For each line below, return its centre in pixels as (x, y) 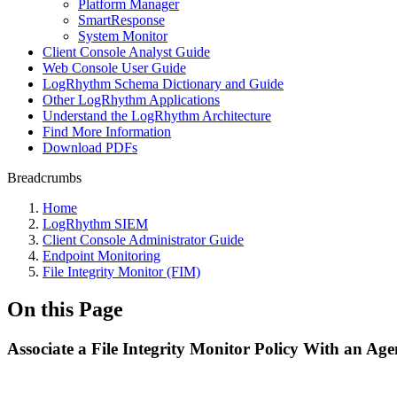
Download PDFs (90, 148)
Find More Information (107, 132)
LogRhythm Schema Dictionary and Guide (163, 84)
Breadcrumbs (44, 178)
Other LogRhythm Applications (131, 100)
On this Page (65, 309)
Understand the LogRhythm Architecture (157, 116)
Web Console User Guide (114, 68)
